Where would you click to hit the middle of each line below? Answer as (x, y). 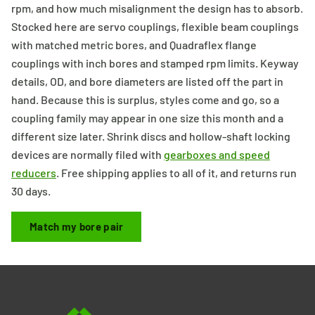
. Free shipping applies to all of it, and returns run (176, 172)
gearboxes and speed (217, 154)
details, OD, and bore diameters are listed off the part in (147, 81)
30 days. (31, 191)
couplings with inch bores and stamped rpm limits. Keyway (155, 63)
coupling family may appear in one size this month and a (147, 117)
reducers (34, 172)
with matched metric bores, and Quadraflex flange (134, 44)
